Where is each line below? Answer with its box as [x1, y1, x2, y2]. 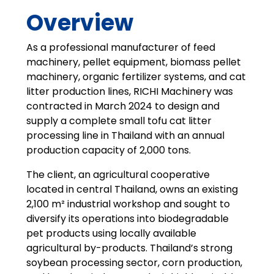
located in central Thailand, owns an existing [26, 182, 238, 197]
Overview [26, 7, 133, 39]
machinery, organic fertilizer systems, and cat [26, 70, 246, 84]
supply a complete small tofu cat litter [26, 114, 212, 128]
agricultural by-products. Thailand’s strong [26, 241, 232, 256]
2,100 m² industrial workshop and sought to [26, 197, 230, 212]
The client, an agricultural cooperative [26, 168, 210, 182]
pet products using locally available [26, 226, 196, 241]
